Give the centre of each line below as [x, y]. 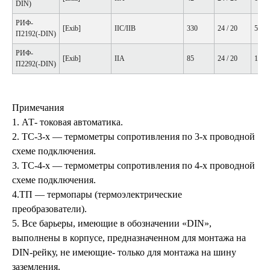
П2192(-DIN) [36, 33]
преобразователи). [49, 209]
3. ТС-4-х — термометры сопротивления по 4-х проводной [133, 165]
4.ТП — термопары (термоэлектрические [97, 194]
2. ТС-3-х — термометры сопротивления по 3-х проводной [133, 136]
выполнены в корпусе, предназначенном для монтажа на [129, 237]
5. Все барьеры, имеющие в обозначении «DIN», [112, 223]
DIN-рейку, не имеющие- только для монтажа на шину [124, 252]
